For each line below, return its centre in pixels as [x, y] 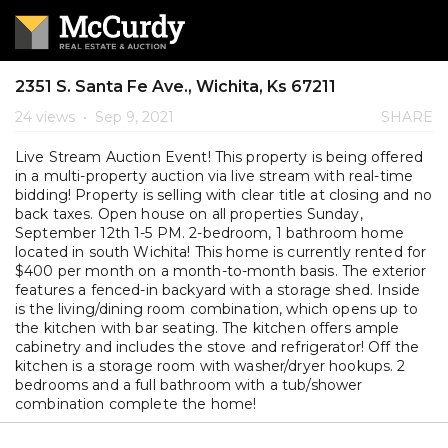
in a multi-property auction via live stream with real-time [214, 176]
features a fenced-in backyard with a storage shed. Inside [217, 290]
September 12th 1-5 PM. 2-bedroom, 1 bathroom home [209, 233]
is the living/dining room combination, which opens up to [216, 309]
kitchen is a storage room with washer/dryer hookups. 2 [210, 366]
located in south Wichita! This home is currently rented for [221, 252]
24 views [47, 117]
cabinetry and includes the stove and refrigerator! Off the [217, 347]
